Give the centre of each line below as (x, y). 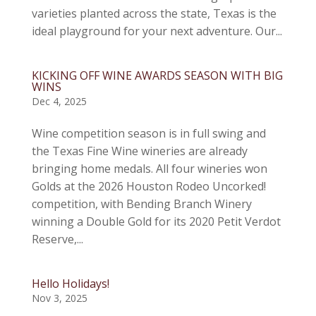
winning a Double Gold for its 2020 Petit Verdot (156, 221)
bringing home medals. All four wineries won (149, 169)
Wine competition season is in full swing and (148, 133)
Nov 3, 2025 (59, 298)
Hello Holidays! (70, 284)
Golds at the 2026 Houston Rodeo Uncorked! (148, 186)
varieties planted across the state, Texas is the (154, 13)
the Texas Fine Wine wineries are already (139, 151)
